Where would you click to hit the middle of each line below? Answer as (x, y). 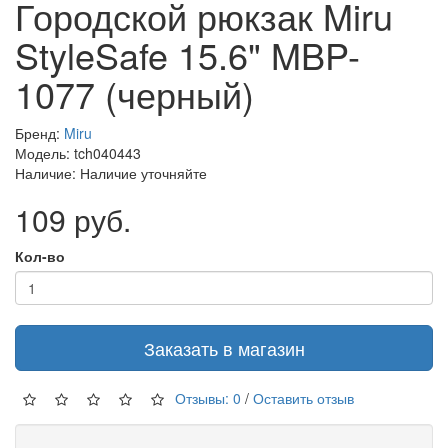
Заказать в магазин (224, 347)
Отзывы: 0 (208, 397)
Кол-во (40, 255)
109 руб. (73, 219)
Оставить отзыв (303, 397)
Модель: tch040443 (78, 152)
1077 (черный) (134, 93)
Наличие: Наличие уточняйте (111, 172)
